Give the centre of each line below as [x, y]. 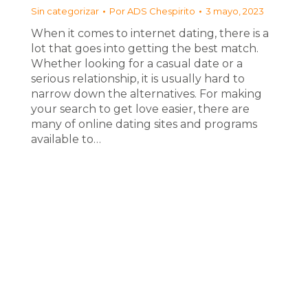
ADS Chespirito [161, 11]
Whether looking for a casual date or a [137, 64]
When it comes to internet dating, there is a [150, 33]
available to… [66, 139]
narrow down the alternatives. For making [146, 94]
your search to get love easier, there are [140, 109]
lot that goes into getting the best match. [145, 48]
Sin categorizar [65, 11]
